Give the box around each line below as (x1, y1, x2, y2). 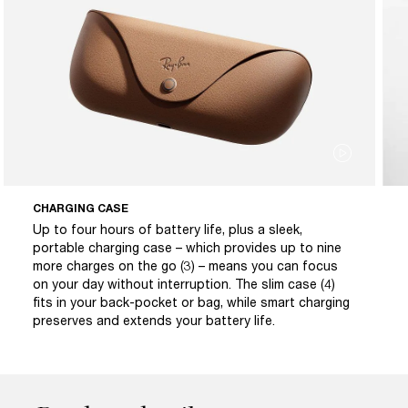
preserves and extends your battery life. (33, 312, 275, 329)
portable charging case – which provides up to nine (33, 240, 342, 256)
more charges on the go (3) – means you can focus (33, 258, 338, 274)
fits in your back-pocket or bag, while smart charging (33, 294, 350, 311)
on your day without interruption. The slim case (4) (33, 276, 335, 292)
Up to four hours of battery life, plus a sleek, (33, 221, 302, 238)
